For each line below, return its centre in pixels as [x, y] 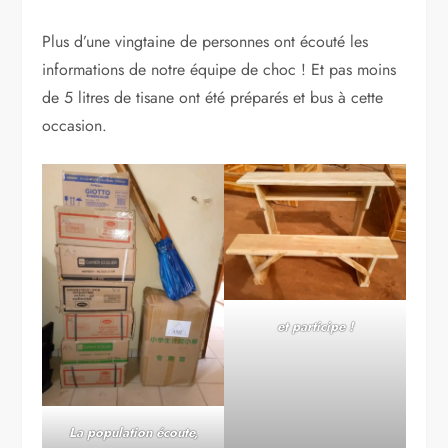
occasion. [75, 125]
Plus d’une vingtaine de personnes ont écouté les [205, 41]
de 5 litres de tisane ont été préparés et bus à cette [213, 97]
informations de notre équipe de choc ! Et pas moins [219, 69]
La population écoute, [133, 432]
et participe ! [314, 326]
